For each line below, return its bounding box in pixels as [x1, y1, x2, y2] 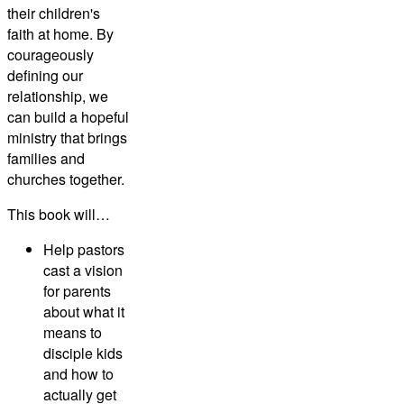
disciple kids [43, 342, 123, 363]
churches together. [7, 168, 124, 189]
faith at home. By [7, 23, 114, 44]
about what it [43, 300, 124, 322]
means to [43, 321, 102, 343]
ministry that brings [7, 126, 127, 148]
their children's [7, 2, 100, 23]
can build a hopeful [7, 106, 129, 127]
